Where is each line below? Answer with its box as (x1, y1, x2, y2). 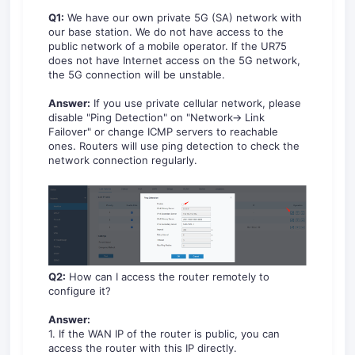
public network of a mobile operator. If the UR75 (48, 40, 287, 52)
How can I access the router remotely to (66, 269, 269, 283)
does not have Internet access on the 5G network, (48, 54, 300, 67)
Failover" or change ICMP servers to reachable (48, 125, 278, 138)
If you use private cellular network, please (90, 97, 301, 109)
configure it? (48, 284, 111, 297)
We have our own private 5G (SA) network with (64, 11, 302, 24)
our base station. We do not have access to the (48, 25, 284, 38)
